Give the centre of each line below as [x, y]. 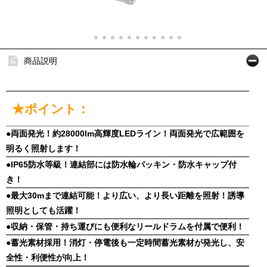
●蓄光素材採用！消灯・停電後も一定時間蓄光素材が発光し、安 [125, 243]
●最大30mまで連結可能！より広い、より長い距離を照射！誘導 [125, 195]
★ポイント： [51, 109]
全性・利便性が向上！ [48, 257]
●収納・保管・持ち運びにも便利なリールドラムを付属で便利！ [125, 226]
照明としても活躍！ [44, 210]
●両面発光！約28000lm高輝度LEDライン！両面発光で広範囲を [125, 133]
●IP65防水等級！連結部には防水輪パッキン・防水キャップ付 [121, 164]
